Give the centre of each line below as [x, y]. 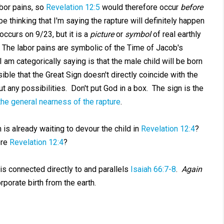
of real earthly [176, 34]
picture [102, 34]
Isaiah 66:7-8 [153, 169]
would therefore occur [140, 7]
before [191, 7]
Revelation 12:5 [73, 7]
